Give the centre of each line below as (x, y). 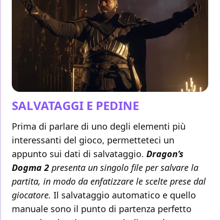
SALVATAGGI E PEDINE (75, 106)
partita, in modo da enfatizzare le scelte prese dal (109, 181)
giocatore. (33, 195)
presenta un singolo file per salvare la (125, 168)
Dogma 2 (32, 168)
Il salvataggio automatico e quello (125, 195)
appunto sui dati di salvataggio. (79, 154)
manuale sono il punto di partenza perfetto (102, 209)
